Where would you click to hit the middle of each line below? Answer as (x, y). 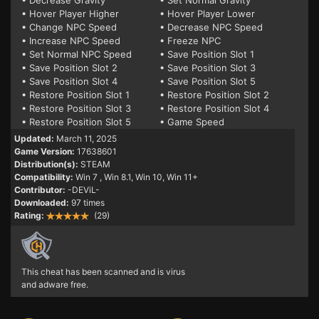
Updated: (34, 138)
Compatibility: (44, 177)
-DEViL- (84, 190)
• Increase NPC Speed (71, 41)
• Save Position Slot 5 (208, 81)
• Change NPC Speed (69, 27)
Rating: (29, 215)
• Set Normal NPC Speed (77, 54)
